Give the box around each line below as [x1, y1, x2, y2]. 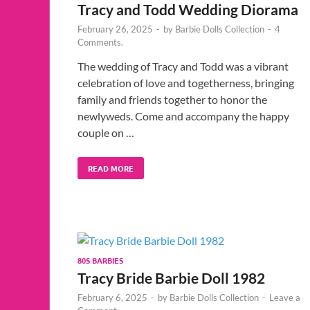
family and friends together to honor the [77, 92, 267, 106]
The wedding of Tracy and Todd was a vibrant [77, 59, 289, 73]
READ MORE [88, 162, 134, 174]
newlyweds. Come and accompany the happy [77, 109, 289, 122]
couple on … [77, 125, 134, 139]
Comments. [77, 36, 123, 48]
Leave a [269, 291, 300, 303]
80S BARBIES [77, 254, 123, 266]
